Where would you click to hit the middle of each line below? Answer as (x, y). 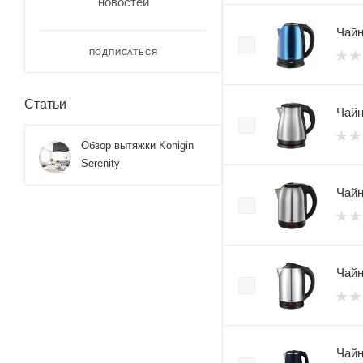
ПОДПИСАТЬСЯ (123, 52)
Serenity (100, 163)
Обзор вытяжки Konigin (137, 145)
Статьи (45, 104)
